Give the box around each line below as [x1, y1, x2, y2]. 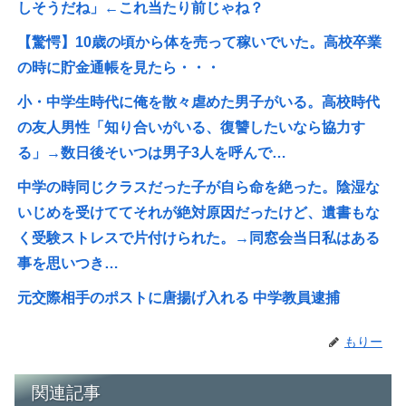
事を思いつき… [17, 255, 120, 271]
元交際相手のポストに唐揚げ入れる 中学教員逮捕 [17, 289, 341, 305]
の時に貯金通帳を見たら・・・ [17, 59, 221, 75]
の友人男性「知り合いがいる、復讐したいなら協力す [17, 119, 366, 135]
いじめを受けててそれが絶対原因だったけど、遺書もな [17, 204, 381, 220]
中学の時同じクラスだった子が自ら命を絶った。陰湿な [17, 179, 381, 195]
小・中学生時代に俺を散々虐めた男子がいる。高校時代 [17, 93, 381, 110]
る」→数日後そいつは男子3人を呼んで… [17, 144, 287, 160]
